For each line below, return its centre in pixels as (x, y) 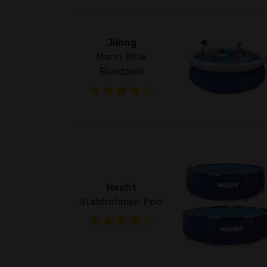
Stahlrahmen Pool (122, 201)
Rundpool (122, 71)
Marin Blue (122, 57)
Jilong (122, 42)
